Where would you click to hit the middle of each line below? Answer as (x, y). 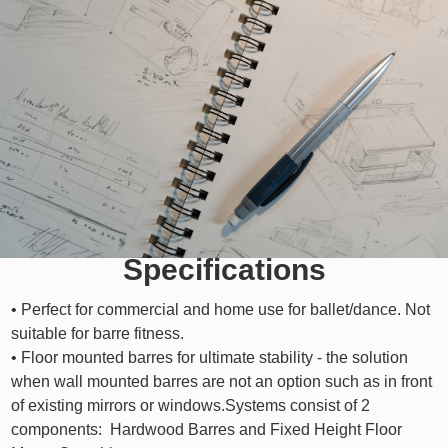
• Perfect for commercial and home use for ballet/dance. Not (220, 309)
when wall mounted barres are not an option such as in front (221, 381)
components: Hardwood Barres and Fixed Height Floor (206, 429)
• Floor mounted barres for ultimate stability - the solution (209, 357)
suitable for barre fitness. (97, 333)
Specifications (224, 269)
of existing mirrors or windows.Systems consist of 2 (190, 405)
